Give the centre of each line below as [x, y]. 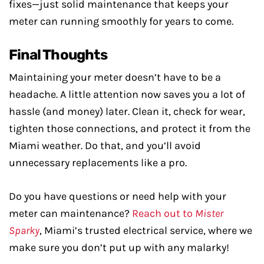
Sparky [24, 230]
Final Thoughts [58, 55]
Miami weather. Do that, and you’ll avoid [105, 146]
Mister [209, 213]
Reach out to [164, 213]
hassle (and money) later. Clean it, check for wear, [127, 111]
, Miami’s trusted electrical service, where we [146, 230]
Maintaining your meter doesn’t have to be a [115, 77]
